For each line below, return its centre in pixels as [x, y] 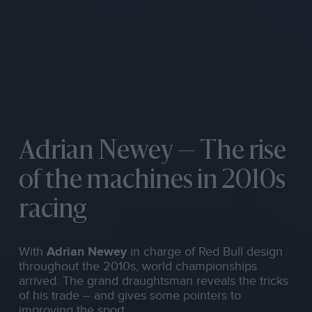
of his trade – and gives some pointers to [130, 295]
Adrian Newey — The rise [152, 153]
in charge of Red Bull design [204, 251]
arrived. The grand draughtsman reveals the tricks [153, 281]
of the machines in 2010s [152, 182]
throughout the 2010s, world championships [138, 266]
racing [52, 211]
